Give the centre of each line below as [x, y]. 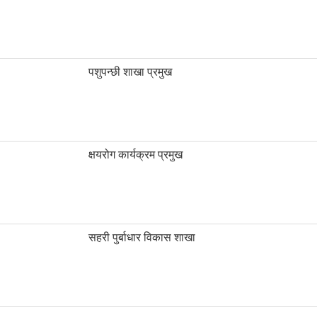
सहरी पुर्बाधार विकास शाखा [142, 238]
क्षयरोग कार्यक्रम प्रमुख [136, 155]
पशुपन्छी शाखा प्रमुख [130, 72]
